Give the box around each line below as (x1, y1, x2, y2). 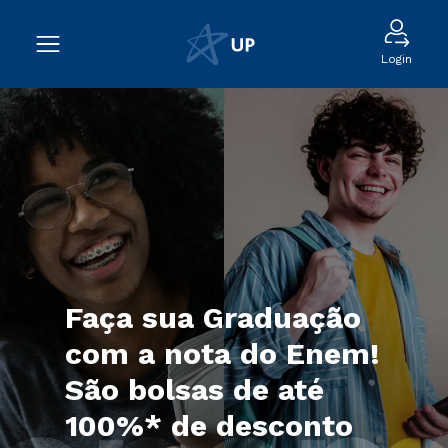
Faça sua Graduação (64, 300, 361, 335)
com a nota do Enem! (64, 336, 380, 371)
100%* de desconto (64, 408, 353, 443)
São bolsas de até (64, 372, 324, 407)
